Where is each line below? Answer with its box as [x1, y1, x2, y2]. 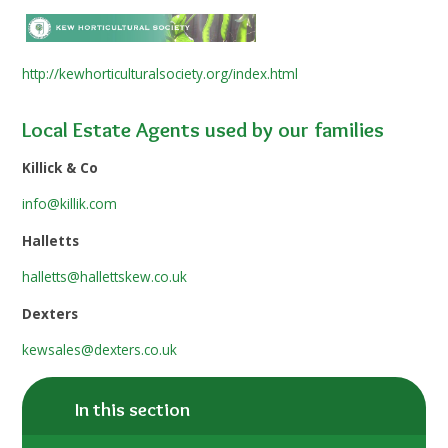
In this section [75, 397, 191, 421]
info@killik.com [22, 194, 118, 214]
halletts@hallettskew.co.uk [22, 267, 188, 287]
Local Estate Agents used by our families [22, 115, 385, 142]
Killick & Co [22, 157, 99, 177]
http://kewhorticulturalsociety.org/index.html [22, 64, 299, 84]
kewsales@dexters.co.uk [22, 340, 178, 360]
